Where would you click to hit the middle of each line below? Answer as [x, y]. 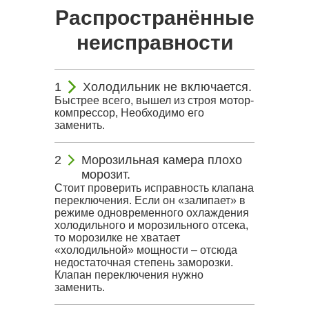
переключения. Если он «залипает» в [150, 200]
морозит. [106, 175]
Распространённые [154, 18]
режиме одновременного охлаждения [152, 213]
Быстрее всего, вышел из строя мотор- [154, 100]
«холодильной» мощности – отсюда [146, 250]
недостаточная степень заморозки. [144, 262]
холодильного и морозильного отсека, [151, 225]
